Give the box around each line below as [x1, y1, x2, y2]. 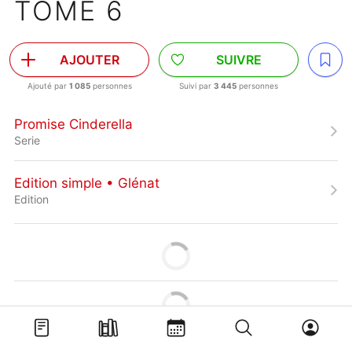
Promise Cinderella [14, 115, 133, 132]
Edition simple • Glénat [14, 174, 159, 191]
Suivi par [179, 81, 214, 90]
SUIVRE [216, 52, 262, 68]
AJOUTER [60, 52, 119, 68]
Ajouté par [27, 81, 69, 90]
